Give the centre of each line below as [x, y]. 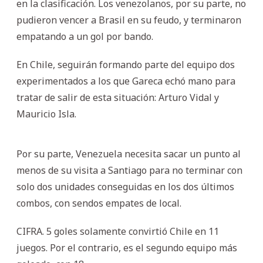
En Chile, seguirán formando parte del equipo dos [126, 64]
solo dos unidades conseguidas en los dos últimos [125, 186]
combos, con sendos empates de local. [99, 203]
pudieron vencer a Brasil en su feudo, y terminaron [129, 20]
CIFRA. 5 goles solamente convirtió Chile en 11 [118, 231]
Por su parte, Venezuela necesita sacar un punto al [129, 154]
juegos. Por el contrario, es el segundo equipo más [127, 247]
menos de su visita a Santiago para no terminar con [129, 170]
